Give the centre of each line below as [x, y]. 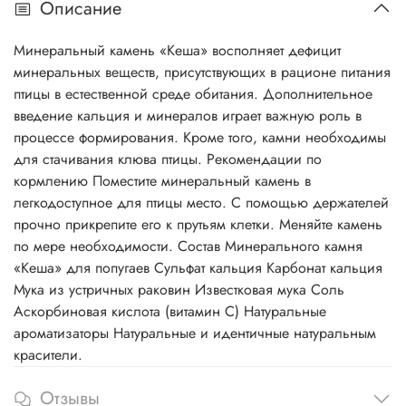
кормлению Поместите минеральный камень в [162, 181]
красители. [48, 355]
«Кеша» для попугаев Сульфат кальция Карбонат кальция [198, 268]
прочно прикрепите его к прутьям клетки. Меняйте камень [198, 225]
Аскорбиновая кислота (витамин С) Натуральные [170, 312]
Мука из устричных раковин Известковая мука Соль [179, 290]
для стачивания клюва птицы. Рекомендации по [168, 159]
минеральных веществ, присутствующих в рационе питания [202, 72]
